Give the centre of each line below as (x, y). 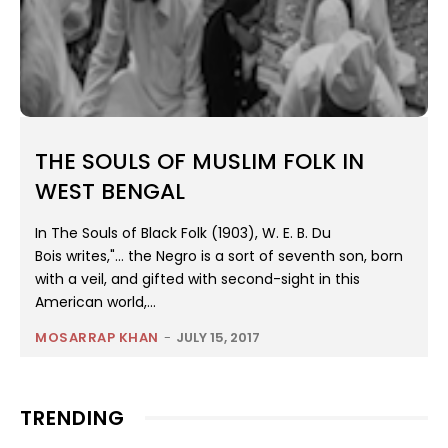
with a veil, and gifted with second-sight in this (197, 279)
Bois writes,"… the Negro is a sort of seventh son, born (219, 256)
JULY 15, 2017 (217, 338)
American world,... (95, 302)
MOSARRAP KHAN (97, 338)
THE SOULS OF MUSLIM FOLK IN (199, 162)
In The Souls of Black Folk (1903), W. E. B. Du (183, 233)
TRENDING (72, 418)
